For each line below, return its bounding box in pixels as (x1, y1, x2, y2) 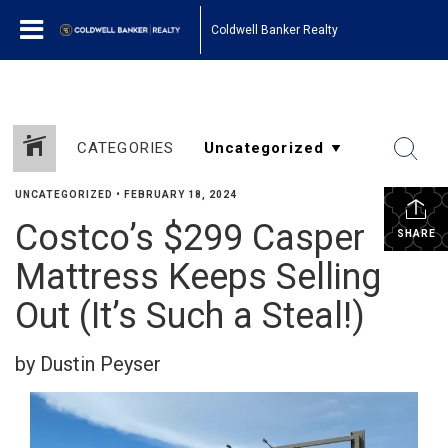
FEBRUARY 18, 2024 (124, 189, 237, 200)
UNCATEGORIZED (15, 189, 113, 200)
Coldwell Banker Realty (211, 22, 338, 37)
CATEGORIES (76, 139, 175, 157)
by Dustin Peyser (15, 352, 161, 376)
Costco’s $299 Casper (15, 217, 365, 259)
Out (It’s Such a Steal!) (15, 295, 365, 337)
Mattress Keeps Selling (15, 256, 381, 298)
